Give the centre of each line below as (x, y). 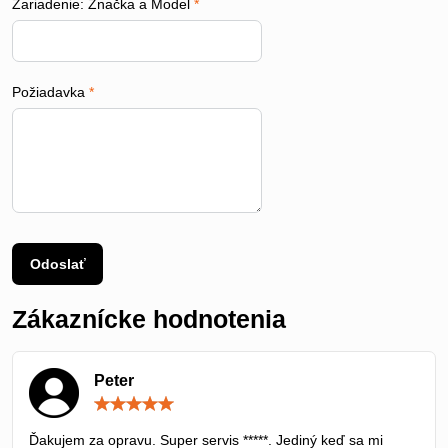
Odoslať (57, 264)
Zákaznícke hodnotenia (149, 320)
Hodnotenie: (261, 402)
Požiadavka (50, 92)
